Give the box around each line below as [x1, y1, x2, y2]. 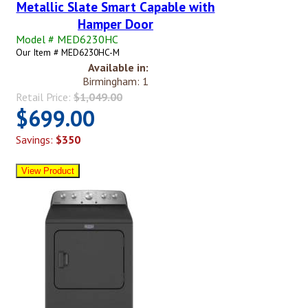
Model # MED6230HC [16, 32, 118, 47]
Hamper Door [78, 15, 153, 33]
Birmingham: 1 [82, 74, 148, 89]
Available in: [88, 60, 148, 75]
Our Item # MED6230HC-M [16, 46, 120, 59]
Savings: [16, 133, 56, 147]
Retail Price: [16, 90, 74, 104]
